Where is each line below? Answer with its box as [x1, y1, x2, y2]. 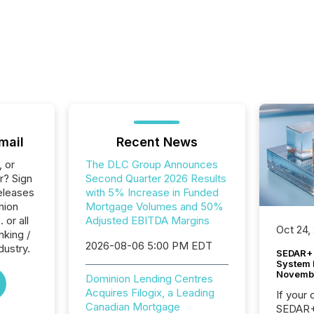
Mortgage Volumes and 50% [85, 200, 224, 213]
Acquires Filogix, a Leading [85, 286, 214, 299]
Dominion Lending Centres [85, 272, 213, 285]
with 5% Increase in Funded [85, 186, 219, 199]
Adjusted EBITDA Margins [85, 214, 210, 227]
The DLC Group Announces [85, 158, 218, 171]
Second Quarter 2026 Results [85, 172, 226, 185]
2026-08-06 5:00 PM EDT [85, 239, 212, 252]
